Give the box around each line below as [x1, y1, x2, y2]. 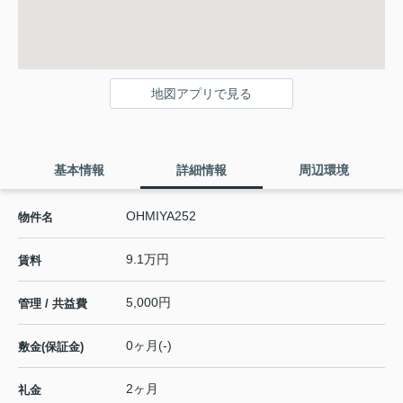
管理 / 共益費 [18, 296, 87, 310]
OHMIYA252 [126, 208, 196, 223]
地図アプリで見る [151, 85, 252, 101]
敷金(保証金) [18, 339, 84, 354]
